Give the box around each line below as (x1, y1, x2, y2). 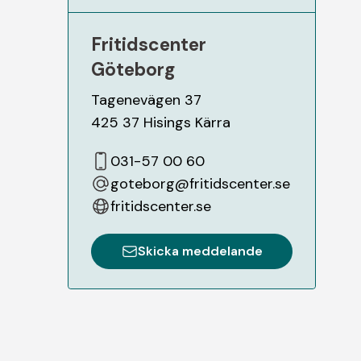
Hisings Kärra (143, 112, 230, 132)
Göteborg (91, 56, 176, 81)
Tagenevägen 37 (91, 89, 201, 110)
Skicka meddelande (137, 242, 263, 259)
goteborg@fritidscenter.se (110, 173, 290, 193)
